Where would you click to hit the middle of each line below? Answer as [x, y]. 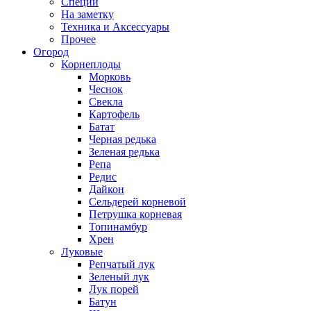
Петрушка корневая [135, 214]
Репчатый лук [122, 264]
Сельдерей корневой [137, 202]
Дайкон [107, 189]
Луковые [82, 252]
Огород [51, 52]
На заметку [87, 14]
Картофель [114, 114]
